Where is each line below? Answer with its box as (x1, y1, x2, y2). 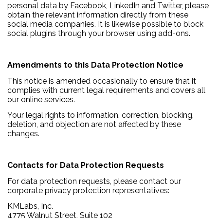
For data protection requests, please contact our (7, 176, 181, 186)
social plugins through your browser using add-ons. (7, 29, 190, 38)
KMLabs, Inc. (7, 201, 55, 211)
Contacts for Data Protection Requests (7, 161, 164, 170)
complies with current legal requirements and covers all (7, 85, 205, 95)
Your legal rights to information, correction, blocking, (7, 110, 194, 120)
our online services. (7, 94, 75, 104)
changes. (7, 129, 39, 139)
